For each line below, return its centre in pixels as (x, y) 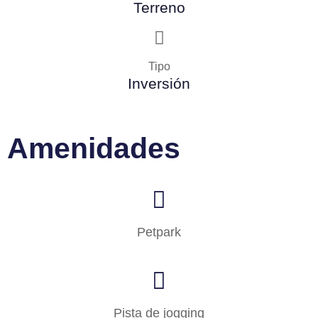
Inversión (159, 83)
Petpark (159, 232)
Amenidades (94, 148)
